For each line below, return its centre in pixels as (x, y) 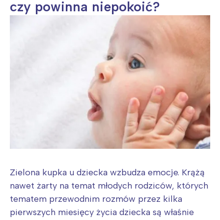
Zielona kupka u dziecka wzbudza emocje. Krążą (107, 173)
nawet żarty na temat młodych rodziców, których (109, 186)
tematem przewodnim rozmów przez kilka (96, 199)
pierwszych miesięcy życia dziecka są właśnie (102, 212)
